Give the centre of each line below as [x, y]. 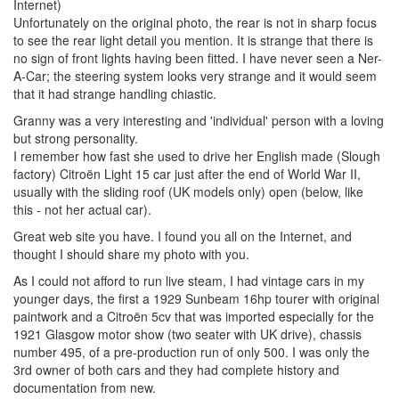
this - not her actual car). [82, 209]
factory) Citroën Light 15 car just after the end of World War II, [187, 173]
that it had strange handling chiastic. [115, 93]
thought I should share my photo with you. [131, 253]
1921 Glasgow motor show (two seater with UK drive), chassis [187, 334]
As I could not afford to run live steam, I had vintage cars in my [189, 280]
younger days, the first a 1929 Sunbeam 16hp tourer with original [196, 298]
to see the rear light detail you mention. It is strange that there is [193, 40]
